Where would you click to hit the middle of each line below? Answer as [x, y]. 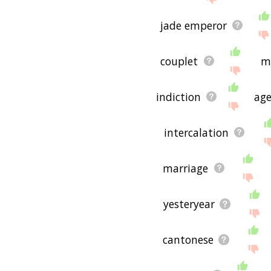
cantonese [188, 239]
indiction [178, 96]
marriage [186, 168]
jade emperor [193, 25]
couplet [179, 61]
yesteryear [189, 204]
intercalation [196, 132]
